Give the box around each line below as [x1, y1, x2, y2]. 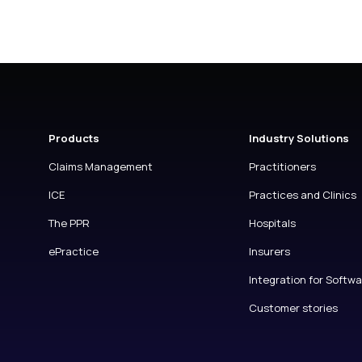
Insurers [248, 244, 290, 259]
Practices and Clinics [248, 187, 356, 202]
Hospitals [248, 216, 296, 230]
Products [48, 131, 99, 145]
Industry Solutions [248, 131, 349, 145]
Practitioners [248, 159, 316, 174]
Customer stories [248, 301, 338, 315]
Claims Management [48, 159, 153, 174]
